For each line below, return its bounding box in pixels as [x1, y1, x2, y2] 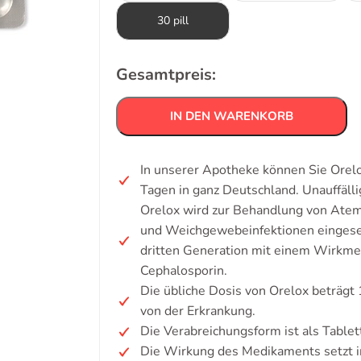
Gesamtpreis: [116, 64, 216, 85]
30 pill [157, 13, 189, 28]
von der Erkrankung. [140, 302, 255, 320]
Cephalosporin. [140, 262, 227, 280]
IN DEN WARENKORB [170, 108, 293, 124]
